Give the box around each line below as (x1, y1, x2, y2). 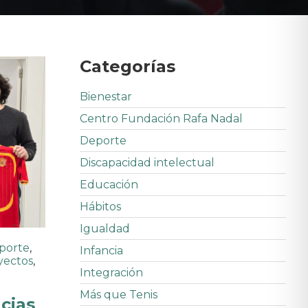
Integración (80, 266, 143, 279)
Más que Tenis (80, 288, 157, 301)
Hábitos (80, 200, 121, 213)
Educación (80, 178, 138, 191)
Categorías (80, 56, 175, 76)
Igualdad (80, 222, 130, 235)
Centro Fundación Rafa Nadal (80, 112, 243, 125)
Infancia (80, 244, 123, 257)
